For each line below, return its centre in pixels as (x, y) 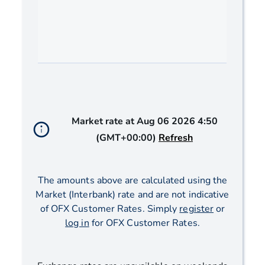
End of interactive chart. (82, 77)
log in (77, 223)
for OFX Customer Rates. (144, 223)
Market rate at (103, 122)
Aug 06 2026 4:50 (177, 122)
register (197, 209)
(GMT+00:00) (126, 138)
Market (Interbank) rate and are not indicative (132, 195)
